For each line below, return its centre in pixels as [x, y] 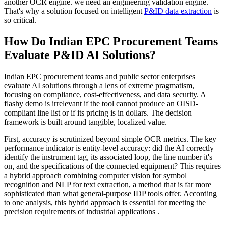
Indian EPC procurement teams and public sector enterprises [100, 76]
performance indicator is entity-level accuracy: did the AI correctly [109, 148]
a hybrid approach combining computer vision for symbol [95, 175]
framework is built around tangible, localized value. [86, 122]
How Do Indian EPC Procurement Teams [111, 42]
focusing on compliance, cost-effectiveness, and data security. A [105, 94]
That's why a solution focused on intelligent [74, 11]
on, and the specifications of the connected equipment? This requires [112, 166]
